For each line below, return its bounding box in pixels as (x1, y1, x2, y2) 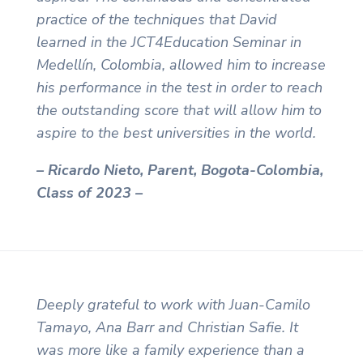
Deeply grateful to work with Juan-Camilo (36, 295, 310, 315)
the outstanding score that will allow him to (36, 100, 322, 121)
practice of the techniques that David (36, 10, 277, 30)
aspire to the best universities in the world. (36, 123, 316, 143)
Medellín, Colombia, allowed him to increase (36, 55, 326, 75)
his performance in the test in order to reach (36, 78, 322, 98)
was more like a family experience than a (36, 340, 305, 361)
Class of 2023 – (36, 183, 147, 203)
